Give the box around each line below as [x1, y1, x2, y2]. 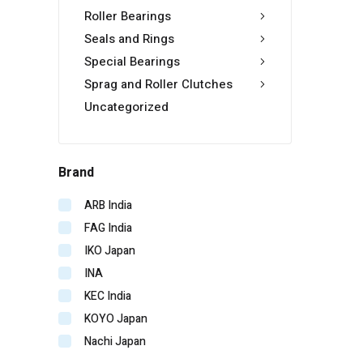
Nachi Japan [84, 333, 146, 351]
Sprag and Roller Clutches [84, 75, 233, 94]
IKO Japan [84, 242, 135, 260]
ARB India [84, 197, 132, 215]
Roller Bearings [84, 7, 171, 26]
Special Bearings [84, 53, 180, 71]
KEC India [84, 288, 131, 305]
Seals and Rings [84, 30, 174, 49]
